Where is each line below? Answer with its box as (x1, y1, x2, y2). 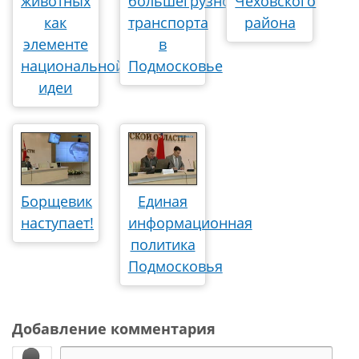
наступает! (21, 212, 94, 232)
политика (130, 234, 196, 254)
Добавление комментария (12, 318, 216, 338)
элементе (22, 34, 88, 54)
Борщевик (21, 191, 92, 211)
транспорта (127, 13, 208, 32)
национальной (21, 56, 124, 75)
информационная (127, 212, 252, 232)
